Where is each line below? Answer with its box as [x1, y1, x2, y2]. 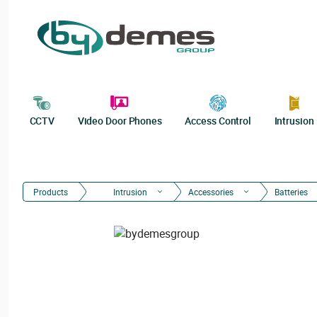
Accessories [188, 186, 234, 197]
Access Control [185, 114, 252, 127]
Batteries [275, 186, 308, 197]
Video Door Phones [77, 114, 162, 127]
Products [33, 186, 68, 197]
